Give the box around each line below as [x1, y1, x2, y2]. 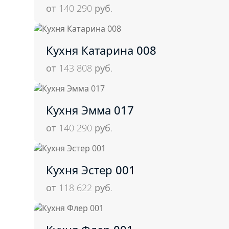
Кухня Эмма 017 [46, 102, 134, 118]
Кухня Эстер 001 [46, 162, 135, 177]
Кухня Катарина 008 [46, 42, 156, 58]
